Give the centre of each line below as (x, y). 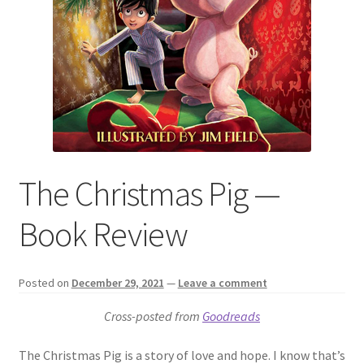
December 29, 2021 (117, 283)
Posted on (45, 283)
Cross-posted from (153, 316)
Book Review (103, 234)
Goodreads (231, 316)
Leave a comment (222, 283)
